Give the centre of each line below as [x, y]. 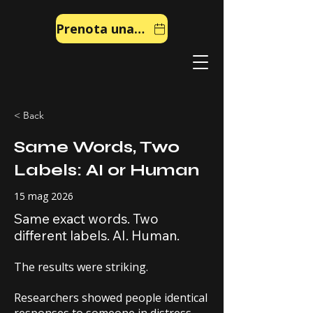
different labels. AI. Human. [97, 235]
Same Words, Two [97, 147]
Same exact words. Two [86, 219]
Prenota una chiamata [139, 29]
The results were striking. [81, 267]
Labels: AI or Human [107, 170]
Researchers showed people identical [111, 298]
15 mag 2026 [44, 196]
